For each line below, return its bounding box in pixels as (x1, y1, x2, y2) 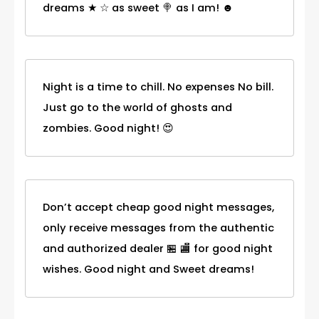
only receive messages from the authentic (43, 220, 274, 235)
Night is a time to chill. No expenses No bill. (43, 79, 273, 94)
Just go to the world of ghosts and (43, 100, 232, 115)
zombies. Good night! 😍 (43, 120, 174, 135)
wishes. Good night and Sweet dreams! (43, 261, 254, 276)
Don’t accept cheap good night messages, (43, 199, 274, 214)
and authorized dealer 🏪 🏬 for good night (43, 241, 273, 256)
